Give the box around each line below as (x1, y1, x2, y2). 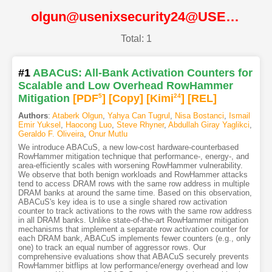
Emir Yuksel (18, 120, 61, 130)
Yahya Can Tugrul (107, 111, 170, 121)
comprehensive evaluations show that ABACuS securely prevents (18, 252, 249, 262)
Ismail (228, 111, 250, 121)
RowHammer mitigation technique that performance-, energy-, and (18, 152, 249, 161)
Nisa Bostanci (174, 111, 224, 121)
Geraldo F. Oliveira (18, 129, 84, 139)
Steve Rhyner (116, 120, 164, 130)
